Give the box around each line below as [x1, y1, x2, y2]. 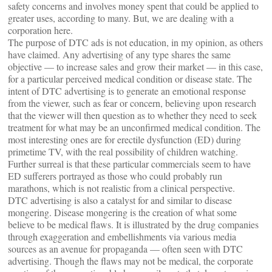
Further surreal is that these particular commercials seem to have [8, 157, 251, 170]
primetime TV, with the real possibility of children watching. [8, 145, 238, 158]
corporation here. [8, 24, 73, 36]
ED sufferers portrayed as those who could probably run [8, 169, 222, 182]
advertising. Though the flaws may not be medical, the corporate [8, 254, 253, 267]
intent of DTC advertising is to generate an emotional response [8, 84, 246, 97]
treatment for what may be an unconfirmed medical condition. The [8, 121, 260, 134]
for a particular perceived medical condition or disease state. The [8, 72, 252, 85]
